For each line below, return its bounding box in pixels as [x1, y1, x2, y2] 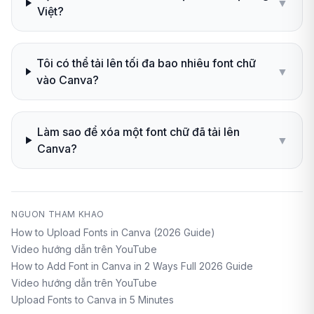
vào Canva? [36, 73, 100, 88]
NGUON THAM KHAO [11, 209, 104, 220]
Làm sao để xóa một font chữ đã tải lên [37, 125, 240, 139]
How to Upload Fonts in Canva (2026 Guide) [11, 226, 215, 239]
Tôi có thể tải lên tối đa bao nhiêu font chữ [36, 56, 257, 71]
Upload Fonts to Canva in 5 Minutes [11, 294, 174, 306]
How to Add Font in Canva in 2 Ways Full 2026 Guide [11, 260, 253, 273]
